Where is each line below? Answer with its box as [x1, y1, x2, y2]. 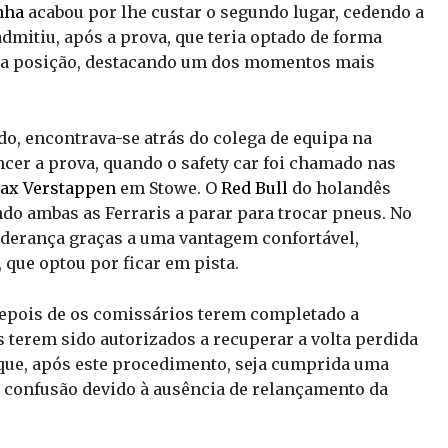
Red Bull [221, 178, 288, 199]
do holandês [288, 178, 391, 199]
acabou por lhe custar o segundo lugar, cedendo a [24, 2, 424, 23]
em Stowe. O [116, 178, 221, 199]
